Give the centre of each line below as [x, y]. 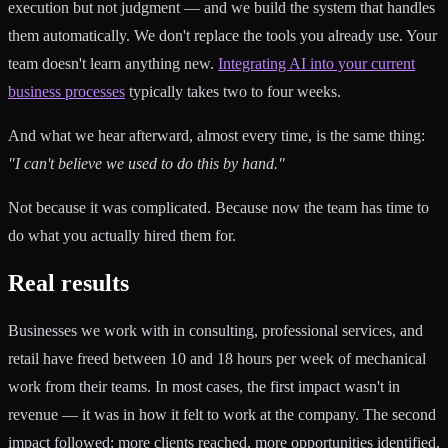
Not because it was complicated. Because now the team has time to [218, 207]
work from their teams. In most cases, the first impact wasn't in [204, 386]
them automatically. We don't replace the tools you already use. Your [222, 35]
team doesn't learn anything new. [113, 63]
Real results [68, 282]
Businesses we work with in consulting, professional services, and [215, 330]
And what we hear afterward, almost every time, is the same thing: [216, 135]
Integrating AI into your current [316, 63]
